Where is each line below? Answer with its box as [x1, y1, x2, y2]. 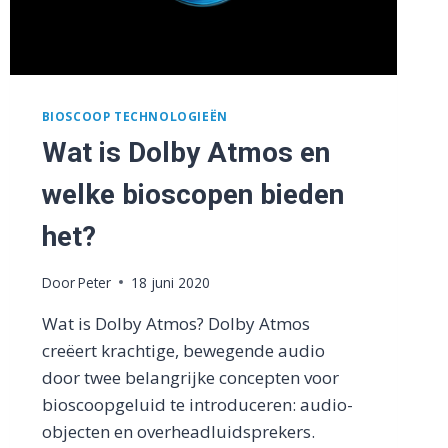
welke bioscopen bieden [41, 178, 344, 212]
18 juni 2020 [130, 272, 210, 292]
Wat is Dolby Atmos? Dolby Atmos [41, 311, 310, 335]
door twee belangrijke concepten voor [41, 365, 339, 389]
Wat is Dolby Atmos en [41, 136, 330, 170]
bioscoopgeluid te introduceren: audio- [41, 392, 353, 416]
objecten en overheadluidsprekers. [41, 419, 315, 443]
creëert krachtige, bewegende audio [41, 338, 325, 362]
